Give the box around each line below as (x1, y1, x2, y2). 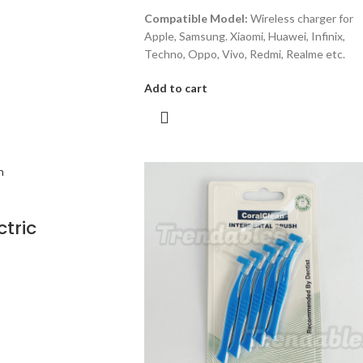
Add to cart (143, 80, 207, 95)
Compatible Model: (143, 11, 248, 25)
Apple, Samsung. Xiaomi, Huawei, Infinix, (143, 28, 345, 43)
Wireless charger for (247, 11, 353, 25)
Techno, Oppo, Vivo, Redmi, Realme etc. (143, 46, 345, 61)
